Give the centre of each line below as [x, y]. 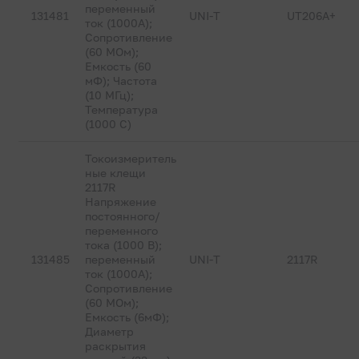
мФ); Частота [121, 81]
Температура [122, 109]
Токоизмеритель [131, 158]
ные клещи [116, 173]
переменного [122, 230]
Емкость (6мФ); [127, 317]
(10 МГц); [110, 95]
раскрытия [116, 346]
